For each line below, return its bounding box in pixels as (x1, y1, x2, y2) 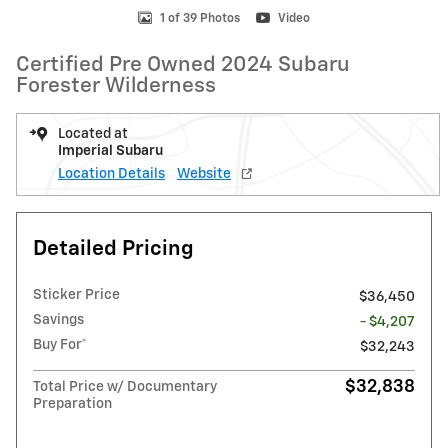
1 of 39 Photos (160, 12, 240, 25)
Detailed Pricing (33, 239, 194, 260)
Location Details (58, 167, 165, 181)
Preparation (33, 397, 112, 411)
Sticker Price (33, 288, 120, 302)
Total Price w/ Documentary (33, 380, 217, 394)
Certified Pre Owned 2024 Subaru (16, 55, 350, 76)
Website (177, 167, 231, 181)
